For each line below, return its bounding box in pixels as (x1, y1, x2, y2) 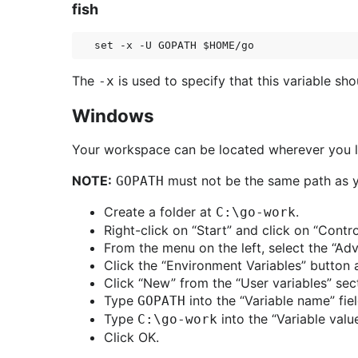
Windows (72, 105, 154, 126)
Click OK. (104, 329, 159, 345)
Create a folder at (104, 204, 216, 220)
